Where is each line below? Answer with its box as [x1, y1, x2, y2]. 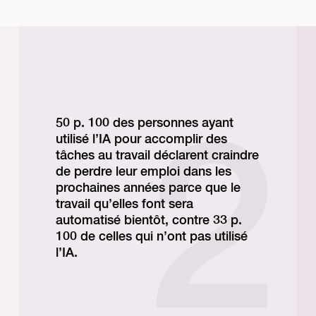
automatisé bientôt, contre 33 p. [55, 214, 242, 227]
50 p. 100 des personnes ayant [55, 116, 233, 130]
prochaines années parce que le [55, 181, 241, 195]
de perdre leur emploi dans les [55, 165, 231, 178]
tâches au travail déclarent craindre [55, 149, 259, 162]
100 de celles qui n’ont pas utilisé [55, 230, 248, 243]
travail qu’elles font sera [55, 197, 193, 211]
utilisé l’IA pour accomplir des [55, 133, 227, 146]
